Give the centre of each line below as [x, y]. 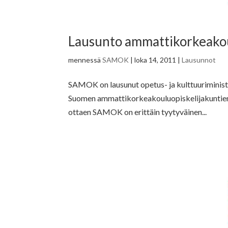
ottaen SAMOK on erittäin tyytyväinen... [138, 112]
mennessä [85, 60]
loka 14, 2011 [155, 60]
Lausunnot [199, 60]
